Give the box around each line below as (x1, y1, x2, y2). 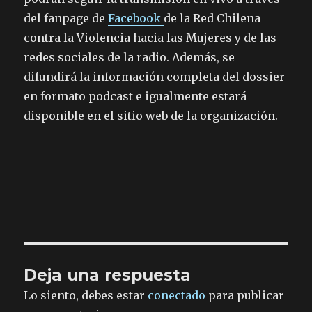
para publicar (205, 288, 285, 302)
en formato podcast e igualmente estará (24, 88, 247, 103)
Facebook (108, 10, 164, 25)
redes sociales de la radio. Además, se (24, 49, 235, 64)
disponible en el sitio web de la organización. (24, 108, 279, 123)
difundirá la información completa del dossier (24, 69, 286, 84)
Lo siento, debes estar (24, 288, 148, 302)
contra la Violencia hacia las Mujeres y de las (24, 30, 277, 45)
